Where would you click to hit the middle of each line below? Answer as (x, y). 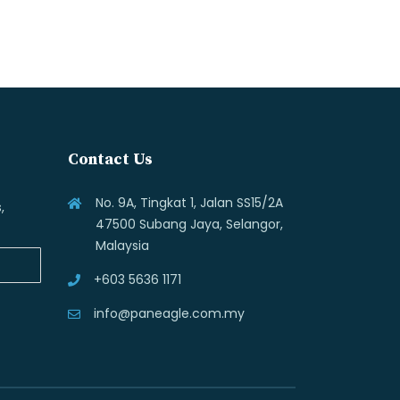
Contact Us (110, 159)
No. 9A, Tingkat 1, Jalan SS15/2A (189, 203)
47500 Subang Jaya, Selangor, (189, 224)
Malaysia (122, 246)
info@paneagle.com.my (169, 313)
